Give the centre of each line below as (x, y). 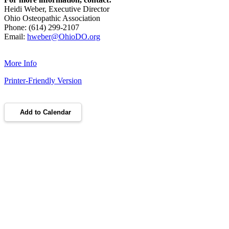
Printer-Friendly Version (43, 80)
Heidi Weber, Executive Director (57, 9)
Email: (16, 36)
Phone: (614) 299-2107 (42, 27)
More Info (20, 63)
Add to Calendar (45, 112)
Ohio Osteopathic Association (52, 18)
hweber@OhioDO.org (64, 36)
